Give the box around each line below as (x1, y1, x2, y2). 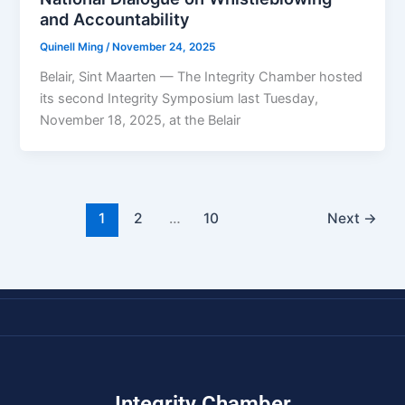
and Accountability (40, 9, 191, 30)
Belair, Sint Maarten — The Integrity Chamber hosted (40, 69, 363, 86)
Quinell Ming (40, 41, 107, 54)
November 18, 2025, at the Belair (40, 112, 241, 129)
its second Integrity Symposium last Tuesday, (40, 90, 319, 108)
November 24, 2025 (112, 41, 216, 54)
